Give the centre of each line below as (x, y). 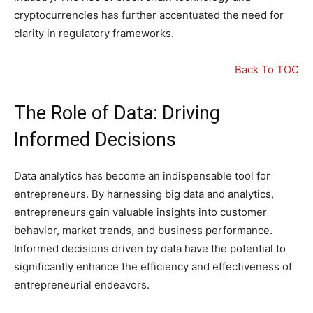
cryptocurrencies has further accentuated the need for (149, 15)
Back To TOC (267, 70)
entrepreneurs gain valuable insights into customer (140, 212)
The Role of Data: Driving (117, 114)
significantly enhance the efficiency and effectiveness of (153, 267)
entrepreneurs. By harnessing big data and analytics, (144, 194)
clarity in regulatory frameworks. (94, 34)
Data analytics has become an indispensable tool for (142, 176)
